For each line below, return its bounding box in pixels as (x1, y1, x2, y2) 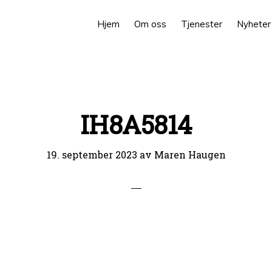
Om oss (134, 18, 166, 30)
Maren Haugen (154, 148, 226, 161)
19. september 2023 (46, 148, 137, 161)
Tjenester (181, 18, 222, 30)
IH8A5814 (80, 107, 192, 141)
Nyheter (237, 18, 271, 30)
